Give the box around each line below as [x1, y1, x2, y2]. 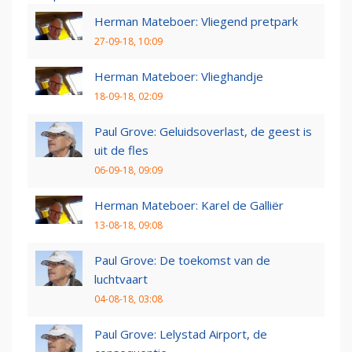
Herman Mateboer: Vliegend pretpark [94, 13, 298, 29]
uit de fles [94, 141, 148, 158]
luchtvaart [94, 270, 148, 287]
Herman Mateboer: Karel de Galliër [94, 196, 284, 213]
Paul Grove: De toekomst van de [94, 251, 270, 268]
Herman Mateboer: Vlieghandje [94, 68, 263, 84]
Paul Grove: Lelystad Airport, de [94, 325, 267, 342]
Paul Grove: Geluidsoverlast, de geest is [94, 123, 312, 139]
